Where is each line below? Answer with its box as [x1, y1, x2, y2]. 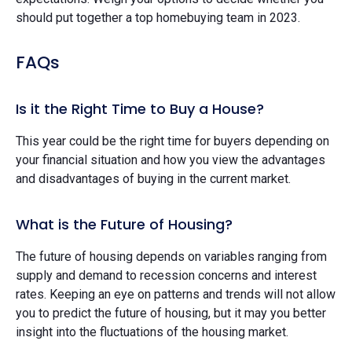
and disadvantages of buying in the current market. [16, 170, 291, 186]
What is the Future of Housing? [16, 214, 233, 234]
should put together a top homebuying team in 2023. [16, 9, 300, 25]
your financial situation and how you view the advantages [16, 152, 325, 167]
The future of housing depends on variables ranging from [16, 248, 327, 264]
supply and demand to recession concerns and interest [16, 267, 317, 283]
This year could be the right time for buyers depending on [16, 133, 329, 148]
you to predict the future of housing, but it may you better [16, 305, 326, 321]
